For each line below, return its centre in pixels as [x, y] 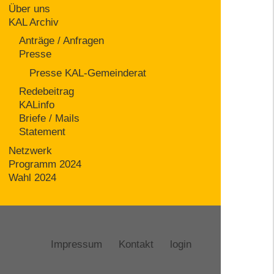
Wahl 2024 [33, 177]
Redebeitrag [47, 92]
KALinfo [37, 105]
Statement [43, 132]
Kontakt [136, 244]
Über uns [30, 9]
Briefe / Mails [50, 119]
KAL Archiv [34, 22]
